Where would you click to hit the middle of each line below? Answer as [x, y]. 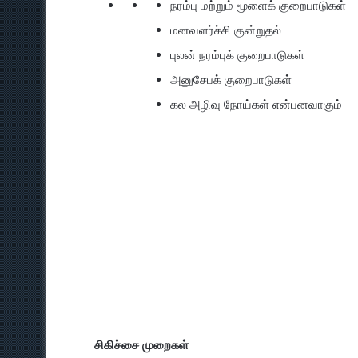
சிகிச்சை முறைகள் [141, 345]
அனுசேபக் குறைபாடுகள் [231, 80]
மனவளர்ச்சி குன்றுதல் [226, 30]
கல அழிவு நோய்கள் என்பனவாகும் [256, 104]
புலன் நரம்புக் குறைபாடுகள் [237, 55]
